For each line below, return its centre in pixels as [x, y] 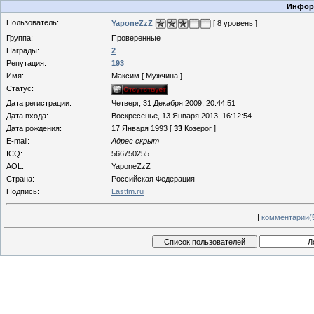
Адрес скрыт [135, 141]
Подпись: [23, 191]
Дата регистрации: [39, 103]
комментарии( [287, 217]
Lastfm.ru [128, 191]
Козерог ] [199, 128]
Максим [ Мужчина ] [147, 76]
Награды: [23, 50]
